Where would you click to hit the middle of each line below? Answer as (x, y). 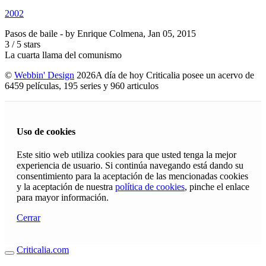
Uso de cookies (46, 131)
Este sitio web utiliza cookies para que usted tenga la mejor (126, 154)
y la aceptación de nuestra (66, 186)
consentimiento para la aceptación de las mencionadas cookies (132, 176)
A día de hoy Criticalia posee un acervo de (175, 75)
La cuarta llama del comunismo (63, 55)
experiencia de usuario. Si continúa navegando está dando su (130, 165)
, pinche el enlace (217, 186)
